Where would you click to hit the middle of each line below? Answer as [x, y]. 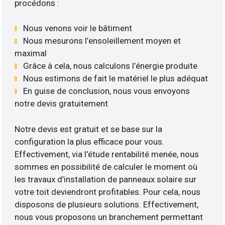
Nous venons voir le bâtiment [78, 28]
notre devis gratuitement [62, 104]
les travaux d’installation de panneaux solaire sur [106, 179]
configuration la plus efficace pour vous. [90, 141]
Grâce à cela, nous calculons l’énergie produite [110, 66]
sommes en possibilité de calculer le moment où [106, 166]
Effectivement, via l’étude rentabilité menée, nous [107, 154]
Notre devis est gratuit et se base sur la [89, 129]
